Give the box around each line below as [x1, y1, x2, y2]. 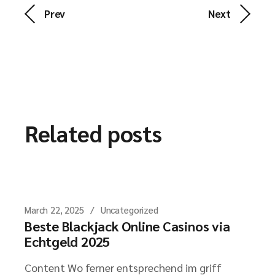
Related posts [25, 118, 162, 148]
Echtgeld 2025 [25, 233, 110, 250]
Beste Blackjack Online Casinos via [25, 217, 230, 234]
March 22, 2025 [25, 204, 84, 215]
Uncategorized [100, 204, 158, 215]
